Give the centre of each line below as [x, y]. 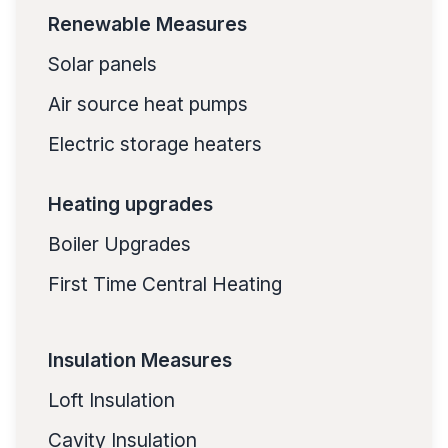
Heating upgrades [130, 203]
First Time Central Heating [165, 283]
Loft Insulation [111, 399]
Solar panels [102, 63]
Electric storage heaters [155, 143]
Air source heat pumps [148, 103]
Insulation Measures [140, 359]
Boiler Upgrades [119, 243]
